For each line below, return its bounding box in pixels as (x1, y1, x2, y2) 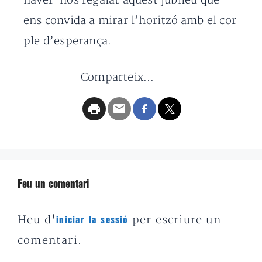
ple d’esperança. (23, 35, 112, 48)
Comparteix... (81, 71, 154, 84)
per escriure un (128, 213, 221, 227)
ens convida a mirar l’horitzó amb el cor (23, 14, 237, 27)
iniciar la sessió (56, 216, 129, 225)
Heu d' (18, 213, 57, 227)
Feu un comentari (18, 180, 89, 189)
